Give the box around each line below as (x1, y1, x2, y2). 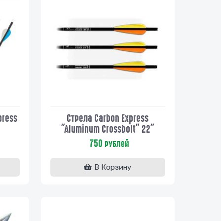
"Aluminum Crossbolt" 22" (61, 123, 154, 135)
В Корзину (94, 162, 132, 172)
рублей (103, 139, 130, 149)
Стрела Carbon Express (67, 112, 149, 124)
